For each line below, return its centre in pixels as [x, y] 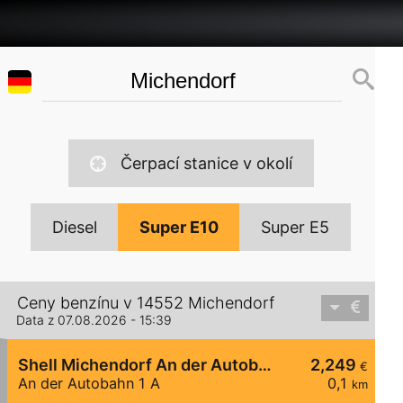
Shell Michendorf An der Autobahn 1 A [265, 365]
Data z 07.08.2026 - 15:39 [94, 320]
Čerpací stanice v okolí [206, 163]
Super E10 [179, 227]
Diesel [75, 227]
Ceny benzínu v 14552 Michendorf [146, 303]
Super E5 [296, 227]
